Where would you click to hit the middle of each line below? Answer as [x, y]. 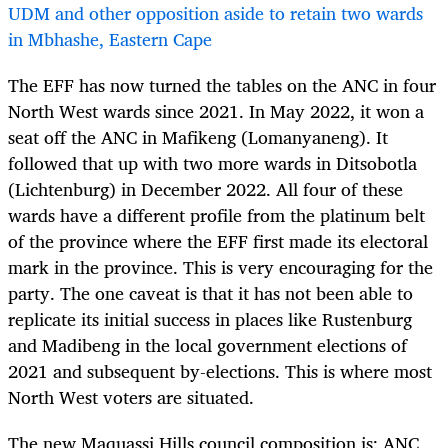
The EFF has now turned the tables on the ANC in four [222, 85]
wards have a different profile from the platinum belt [216, 215]
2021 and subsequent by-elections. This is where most [220, 371]
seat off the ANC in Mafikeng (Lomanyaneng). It [198, 137]
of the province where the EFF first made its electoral [218, 241]
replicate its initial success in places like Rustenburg [210, 319]
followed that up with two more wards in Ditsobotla [212, 163]
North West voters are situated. [133, 397]
